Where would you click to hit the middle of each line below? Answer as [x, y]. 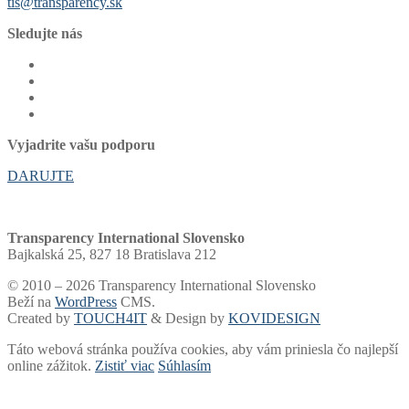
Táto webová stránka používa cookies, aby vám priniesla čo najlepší [203, 349]
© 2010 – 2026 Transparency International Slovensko [162, 285]
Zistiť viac [125, 365]
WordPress [86, 301]
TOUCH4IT [110, 318]
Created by [41, 318]
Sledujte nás [45, 33]
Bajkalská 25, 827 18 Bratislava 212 [112, 254]
